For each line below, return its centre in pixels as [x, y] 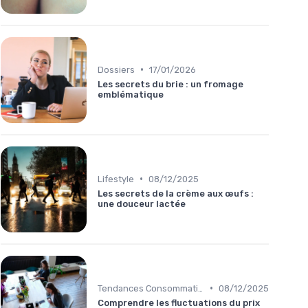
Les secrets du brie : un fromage [170, 84]
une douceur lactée [142, 203]
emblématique [131, 94]
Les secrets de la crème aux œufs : [176, 193]
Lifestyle [116, 179]
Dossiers [116, 69]
